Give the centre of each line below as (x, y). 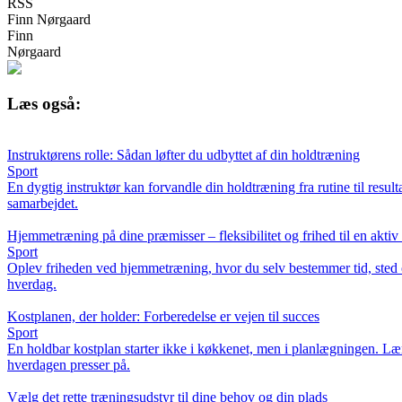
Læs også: (44, 104)
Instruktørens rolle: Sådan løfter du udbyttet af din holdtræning (184, 155)
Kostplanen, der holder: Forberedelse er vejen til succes (163, 317)
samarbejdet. (43, 204)
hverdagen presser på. (69, 365)
